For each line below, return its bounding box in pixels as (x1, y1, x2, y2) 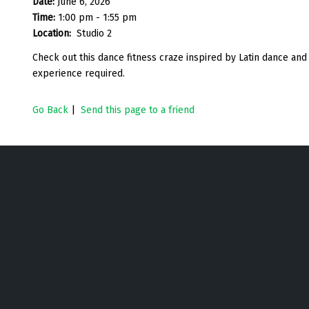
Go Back (32, 103, 68, 116)
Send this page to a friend (81, 103, 195, 116)
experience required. (32, 67, 125, 79)
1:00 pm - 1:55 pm (58, 11, 137, 23)
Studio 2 (77, 27, 112, 39)
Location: (32, 27, 74, 39)
